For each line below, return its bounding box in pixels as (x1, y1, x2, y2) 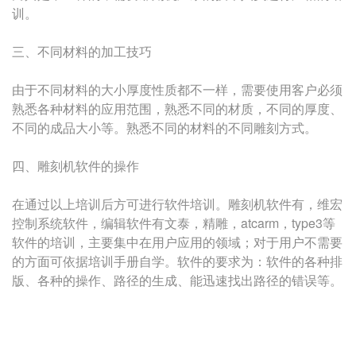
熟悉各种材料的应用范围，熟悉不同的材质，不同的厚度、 (12, 99, 342, 118)
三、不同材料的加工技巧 (12, 42, 152, 60)
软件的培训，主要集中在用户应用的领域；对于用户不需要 (12, 233, 342, 251)
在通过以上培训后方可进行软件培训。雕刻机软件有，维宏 (12, 195, 342, 213)
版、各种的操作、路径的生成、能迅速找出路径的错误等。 (12, 271, 342, 289)
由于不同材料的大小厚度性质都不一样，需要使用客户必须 (12, 80, 342, 99)
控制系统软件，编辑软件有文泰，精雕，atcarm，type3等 (12, 214, 335, 232)
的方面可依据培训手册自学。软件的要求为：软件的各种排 (12, 252, 342, 270)
